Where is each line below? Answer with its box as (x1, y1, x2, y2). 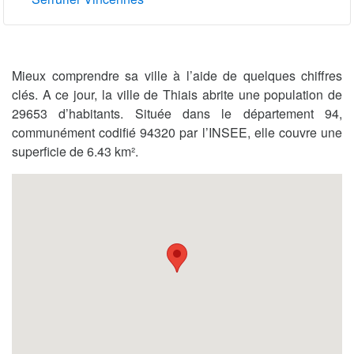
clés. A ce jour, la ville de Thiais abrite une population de (12, 85, 342, 104)
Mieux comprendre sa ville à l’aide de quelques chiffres (12, 66, 342, 85)
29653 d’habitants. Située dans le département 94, (12, 104, 342, 123)
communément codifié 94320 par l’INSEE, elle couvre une (12, 123, 342, 142)
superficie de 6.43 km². (12, 142, 138, 161)
